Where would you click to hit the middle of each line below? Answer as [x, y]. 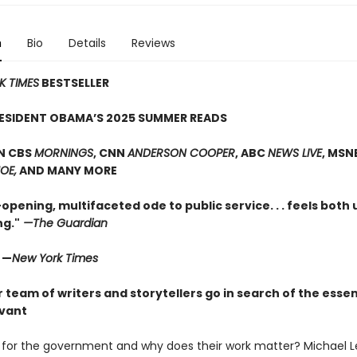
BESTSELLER [74, 83]
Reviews [153, 43]
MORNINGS [63, 153]
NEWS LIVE [294, 153]
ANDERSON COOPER [181, 153]
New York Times [55, 258]
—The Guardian [63, 223]
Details [87, 43]
